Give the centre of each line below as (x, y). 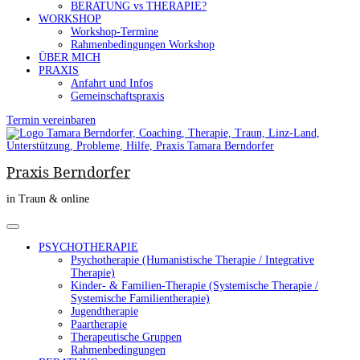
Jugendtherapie (104, 312)
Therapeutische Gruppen (126, 337)
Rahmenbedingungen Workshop (143, 45)
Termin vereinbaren (51, 120)
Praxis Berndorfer (68, 172)
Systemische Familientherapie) (140, 299)
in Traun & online (48, 199)
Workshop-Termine (115, 32)
